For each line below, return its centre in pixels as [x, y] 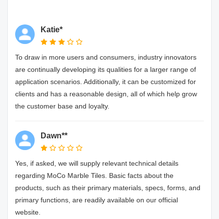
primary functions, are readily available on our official [97, 200]
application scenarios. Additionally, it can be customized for [106, 82]
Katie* [52, 30]
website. [28, 212]
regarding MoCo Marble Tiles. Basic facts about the [94, 175]
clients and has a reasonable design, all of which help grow [106, 94]
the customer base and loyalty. [62, 106]
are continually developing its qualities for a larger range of [106, 69]
